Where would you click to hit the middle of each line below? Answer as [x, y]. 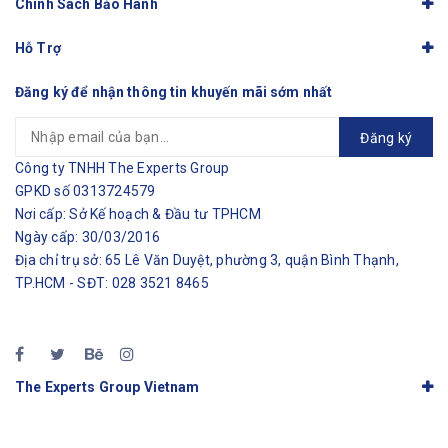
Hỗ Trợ [38, 48]
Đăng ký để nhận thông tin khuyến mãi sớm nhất [174, 92]
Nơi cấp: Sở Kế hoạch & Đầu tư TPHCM [138, 214]
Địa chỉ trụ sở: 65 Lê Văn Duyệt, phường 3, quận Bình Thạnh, [207, 260]
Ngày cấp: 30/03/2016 [87, 237]
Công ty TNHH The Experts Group [122, 168]
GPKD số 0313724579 [85, 191]
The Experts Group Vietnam [107, 387]
